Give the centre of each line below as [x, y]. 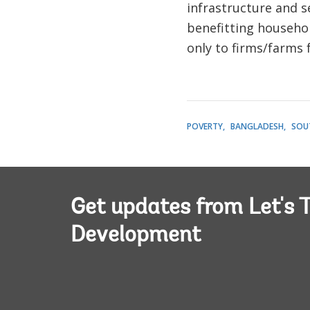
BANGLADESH [257, 126]
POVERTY [204, 126]
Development [136, 236]
